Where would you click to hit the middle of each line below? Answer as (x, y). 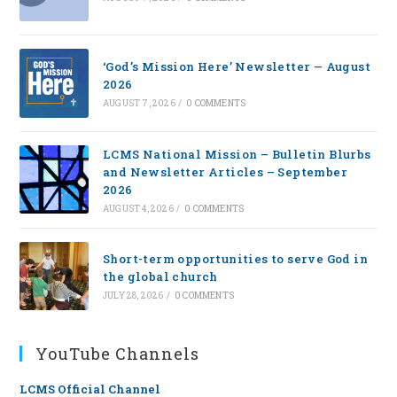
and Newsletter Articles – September (225, 171)
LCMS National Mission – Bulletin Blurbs (237, 154)
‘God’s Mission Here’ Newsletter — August (236, 66)
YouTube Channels (118, 354)
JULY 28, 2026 (133, 296)
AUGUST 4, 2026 (138, 208)
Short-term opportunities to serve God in (235, 259)
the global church (160, 277)
